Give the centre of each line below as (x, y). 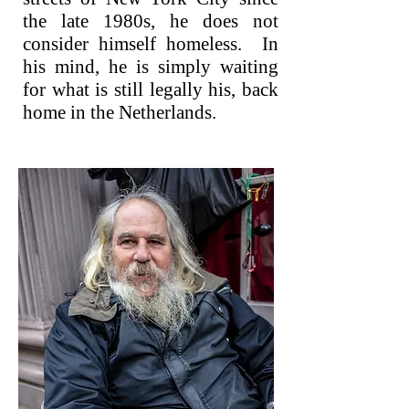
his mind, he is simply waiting (151, 67)
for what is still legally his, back (151, 89)
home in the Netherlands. (120, 112)
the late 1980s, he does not (151, 21)
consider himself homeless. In (151, 44)
